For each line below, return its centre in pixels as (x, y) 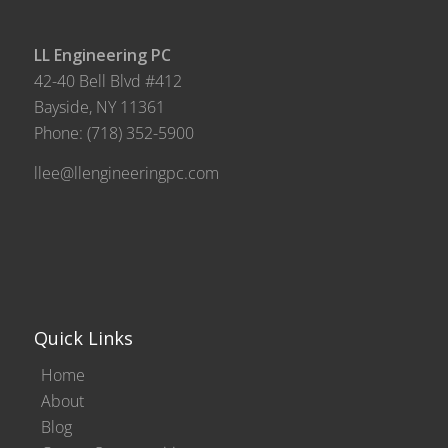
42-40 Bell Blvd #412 (107, 80)
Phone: (60, 132)
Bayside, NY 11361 (99, 106)
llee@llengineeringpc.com (126, 172)
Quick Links (83, 338)
